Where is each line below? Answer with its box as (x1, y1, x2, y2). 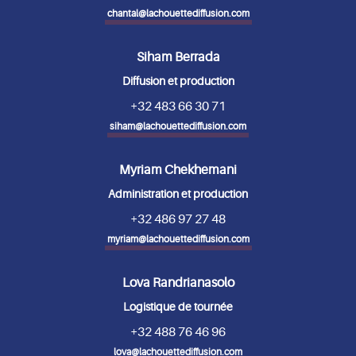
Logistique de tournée (123, 300, 233, 313)
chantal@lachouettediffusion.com (106, 7, 250, 19)
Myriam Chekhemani (119, 162, 237, 177)
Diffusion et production (122, 74, 234, 87)
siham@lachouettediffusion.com (110, 120, 246, 132)
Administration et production (108, 187, 248, 200)
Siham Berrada (136, 49, 220, 64)
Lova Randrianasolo (122, 275, 234, 290)
